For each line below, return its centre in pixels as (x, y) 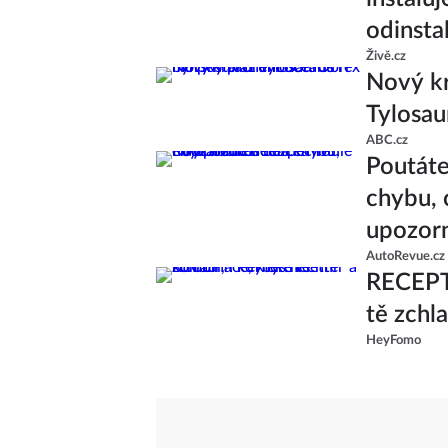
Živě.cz (386, 56)
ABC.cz (387, 140)
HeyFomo (393, 340)
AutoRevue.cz (405, 256)
